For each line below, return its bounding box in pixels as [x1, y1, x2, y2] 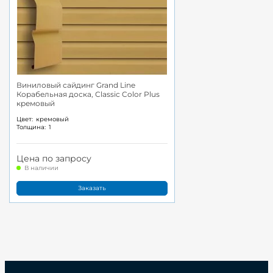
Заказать [78, 183, 106, 192]
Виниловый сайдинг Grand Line [16, 80, 135, 90]
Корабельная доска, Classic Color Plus [16, 89, 160, 99]
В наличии [24, 164, 58, 172]
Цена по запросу [16, 153, 91, 165]
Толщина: [16, 123, 46, 132]
